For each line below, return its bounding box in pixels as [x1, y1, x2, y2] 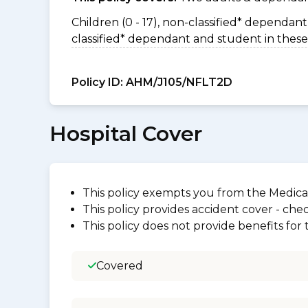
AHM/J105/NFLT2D [123, 76, 232, 89]
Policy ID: [71, 76, 123, 89]
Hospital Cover [49, 121, 202, 146]
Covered [96, 259, 143, 272]
